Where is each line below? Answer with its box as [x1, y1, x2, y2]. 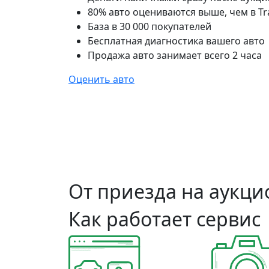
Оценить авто [68, 73, 134, 86]
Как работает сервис [68, 206, 261, 232]
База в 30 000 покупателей [88, 20, 211, 33]
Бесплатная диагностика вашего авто [88, 34, 265, 47]
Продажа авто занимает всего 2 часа [88, 49, 262, 62]
